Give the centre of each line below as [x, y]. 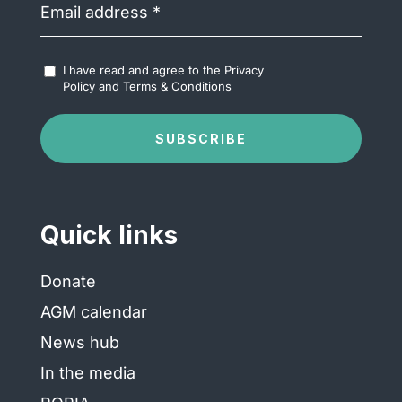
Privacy [244, 70]
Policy [79, 86]
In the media [87, 373]
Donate [68, 282]
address [68, 17]
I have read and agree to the [143, 70]
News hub [79, 343]
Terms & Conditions [177, 86]
